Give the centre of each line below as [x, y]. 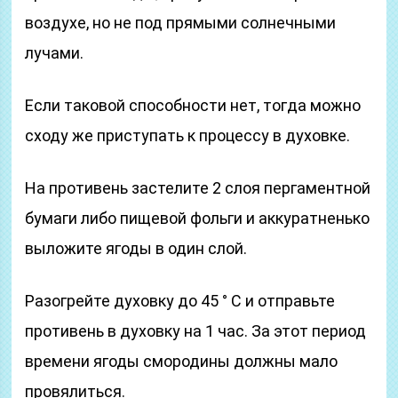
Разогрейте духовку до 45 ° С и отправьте [180, 301]
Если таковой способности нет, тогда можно [193, 105]
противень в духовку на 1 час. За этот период [196, 331]
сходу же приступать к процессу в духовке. [188, 135]
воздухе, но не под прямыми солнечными [181, 23]
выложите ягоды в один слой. [136, 248]
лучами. [55, 53]
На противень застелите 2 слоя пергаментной [198, 188]
